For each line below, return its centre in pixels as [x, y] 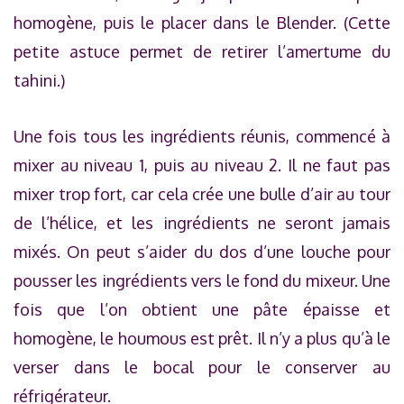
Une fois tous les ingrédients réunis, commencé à [202, 136]
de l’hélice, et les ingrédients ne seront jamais [202, 222]
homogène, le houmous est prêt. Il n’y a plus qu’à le [202, 338]
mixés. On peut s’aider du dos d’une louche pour [202, 251]
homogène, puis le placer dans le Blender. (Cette [202, 22]
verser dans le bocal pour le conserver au [202, 367]
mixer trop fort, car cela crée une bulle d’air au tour [202, 193]
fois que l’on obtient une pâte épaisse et [202, 309]
